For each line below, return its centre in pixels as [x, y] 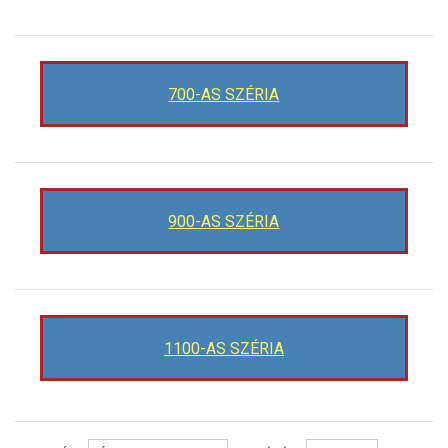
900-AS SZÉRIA [224, 222]
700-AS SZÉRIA [224, 95]
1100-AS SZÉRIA [223, 349]
